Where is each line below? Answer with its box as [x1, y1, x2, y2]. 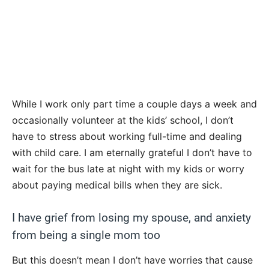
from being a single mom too [12, 228, 160, 242]
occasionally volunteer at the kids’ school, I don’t [12, 113, 234, 126]
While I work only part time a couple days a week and [12, 97, 257, 110]
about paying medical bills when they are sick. [12, 178, 222, 191]
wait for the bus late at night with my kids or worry [12, 162, 244, 175]
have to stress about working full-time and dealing [12, 130, 242, 142]
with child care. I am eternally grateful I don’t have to [12, 146, 252, 159]
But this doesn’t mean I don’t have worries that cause [12, 253, 253, 266]
